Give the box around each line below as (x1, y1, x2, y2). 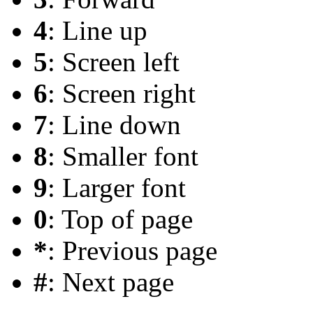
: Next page (48, 267, 174, 298)
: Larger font (48, 173, 186, 203)
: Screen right (48, 78, 196, 109)
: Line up (48, 15, 147, 46)
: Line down (48, 110, 181, 140)
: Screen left (48, 47, 180, 78)
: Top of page (48, 204, 193, 235)
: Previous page (48, 235, 217, 266)
